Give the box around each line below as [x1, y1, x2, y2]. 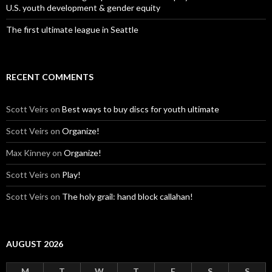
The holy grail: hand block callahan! [62, 191, 193, 202]
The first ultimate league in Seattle [6, 24, 138, 35]
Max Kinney [6, 147, 50, 158]
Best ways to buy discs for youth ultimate [62, 103, 219, 114]
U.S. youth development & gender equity [6, 2, 160, 13]
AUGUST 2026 [6, 238, 63, 249]
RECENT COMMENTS [6, 71, 93, 82]
